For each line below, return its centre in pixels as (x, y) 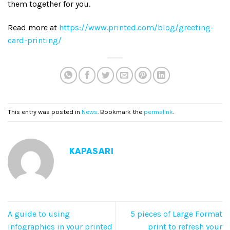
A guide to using (39, 214)
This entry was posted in (45, 112)
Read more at (33, 27)
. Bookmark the (121, 112)
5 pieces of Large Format (176, 214)
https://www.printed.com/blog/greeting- (136, 27)
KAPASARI (92, 151)
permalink (158, 112)
